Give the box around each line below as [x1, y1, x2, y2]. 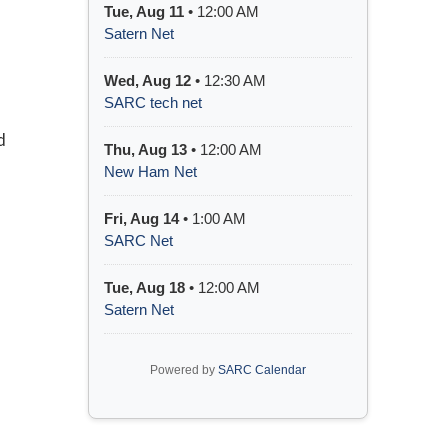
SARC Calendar [218, 362, 306, 377]
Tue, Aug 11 [104, 2, 184, 20]
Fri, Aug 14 [104, 209, 179, 227]
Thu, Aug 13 [104, 140, 187, 158]
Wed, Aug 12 [104, 71, 191, 89]
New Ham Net [104, 162, 197, 180]
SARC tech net [104, 93, 202, 111]
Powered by [150, 362, 218, 377]
